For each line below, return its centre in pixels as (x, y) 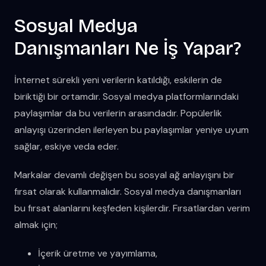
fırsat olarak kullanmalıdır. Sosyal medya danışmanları (128, 191)
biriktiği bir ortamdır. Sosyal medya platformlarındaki (126, 96)
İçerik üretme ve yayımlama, (98, 253)
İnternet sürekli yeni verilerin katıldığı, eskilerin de (118, 80)
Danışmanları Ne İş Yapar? (128, 48)
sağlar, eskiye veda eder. (66, 146)
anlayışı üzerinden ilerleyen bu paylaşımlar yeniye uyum (132, 129)
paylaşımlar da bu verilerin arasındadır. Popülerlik (118, 113)
